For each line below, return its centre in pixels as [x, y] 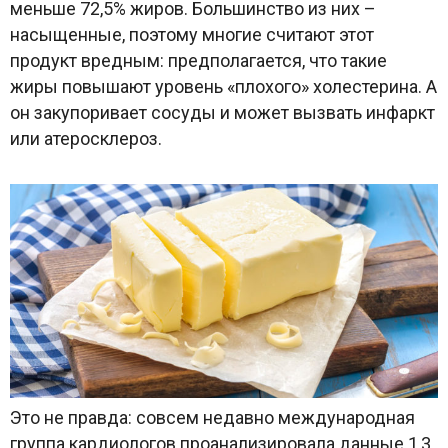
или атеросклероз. [86, 139]
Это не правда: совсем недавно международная [212, 418]
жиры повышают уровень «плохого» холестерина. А [223, 87]
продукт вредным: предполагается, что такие [198, 61]
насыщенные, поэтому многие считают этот [192, 35]
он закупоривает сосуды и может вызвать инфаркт [222, 113]
